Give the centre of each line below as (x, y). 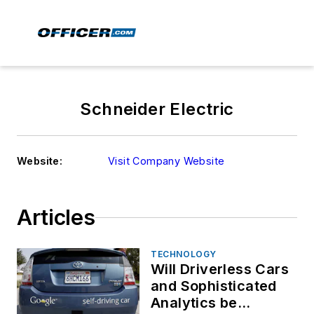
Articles (56, 217)
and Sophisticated (214, 286)
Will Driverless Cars (220, 269)
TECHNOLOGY (184, 254)
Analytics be (194, 303)
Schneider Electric (157, 109)
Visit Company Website (166, 161)
